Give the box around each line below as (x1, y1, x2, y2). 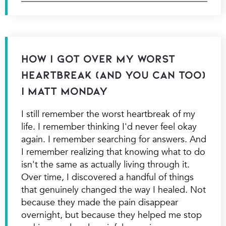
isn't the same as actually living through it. (21, 158, 190, 170)
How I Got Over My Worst (21, 51, 175, 65)
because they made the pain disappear (21, 196, 178, 208)
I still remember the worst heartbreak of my (21, 108, 195, 120)
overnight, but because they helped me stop (21, 209, 202, 220)
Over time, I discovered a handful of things (21, 171, 194, 183)
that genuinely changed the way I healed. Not (21, 184, 206, 195)
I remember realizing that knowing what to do (21, 146, 205, 157)
